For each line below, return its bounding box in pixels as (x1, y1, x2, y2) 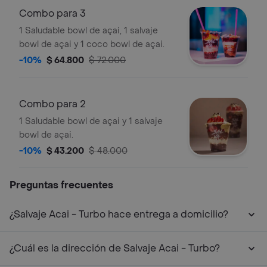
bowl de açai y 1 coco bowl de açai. (19, 39, 164, 50)
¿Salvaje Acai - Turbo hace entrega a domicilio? (10, 208, 228, 221)
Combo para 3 (19, 7, 86, 20)
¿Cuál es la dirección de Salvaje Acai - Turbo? (10, 242, 220, 254)
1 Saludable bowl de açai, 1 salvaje (19, 25, 158, 36)
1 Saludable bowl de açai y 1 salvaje (19, 116, 163, 127)
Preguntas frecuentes (10, 179, 113, 191)
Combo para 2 (19, 98, 86, 110)
